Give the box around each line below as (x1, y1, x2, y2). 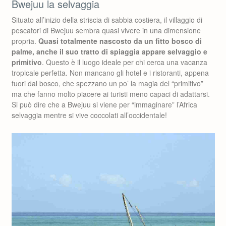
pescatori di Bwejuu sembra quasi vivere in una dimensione (12, 25, 201, 35)
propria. (12, 36, 38, 46)
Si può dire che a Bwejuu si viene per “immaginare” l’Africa (12, 99, 197, 109)
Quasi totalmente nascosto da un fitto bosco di (38, 36, 202, 46)
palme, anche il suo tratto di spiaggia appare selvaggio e (12, 46, 207, 56)
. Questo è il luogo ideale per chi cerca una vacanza (42, 57, 207, 67)
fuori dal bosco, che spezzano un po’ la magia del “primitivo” (12, 78, 203, 88)
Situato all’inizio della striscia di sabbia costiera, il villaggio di (12, 15, 202, 25)
